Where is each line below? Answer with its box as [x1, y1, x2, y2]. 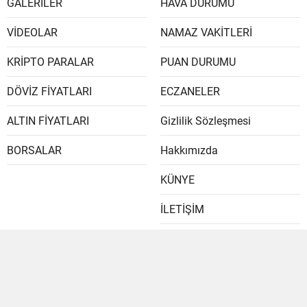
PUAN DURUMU [160, 55, 236, 69]
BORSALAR [7, 143, 62, 157]
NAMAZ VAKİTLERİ [160, 25, 252, 39]
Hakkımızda [160, 143, 218, 157]
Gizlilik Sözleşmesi [160, 114, 251, 127]
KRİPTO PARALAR [7, 55, 94, 69]
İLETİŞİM [160, 202, 204, 216]
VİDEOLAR [7, 25, 58, 39]
